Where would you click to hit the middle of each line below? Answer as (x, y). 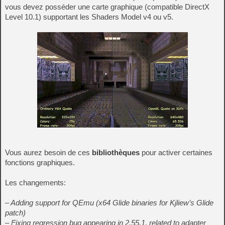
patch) (15, 213)
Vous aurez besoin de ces (48, 152)
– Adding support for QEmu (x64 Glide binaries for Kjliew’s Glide (109, 203)
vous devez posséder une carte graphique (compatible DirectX (107, 7)
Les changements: (35, 183)
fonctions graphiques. (40, 162)
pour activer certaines (176, 152)
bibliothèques (116, 152)
